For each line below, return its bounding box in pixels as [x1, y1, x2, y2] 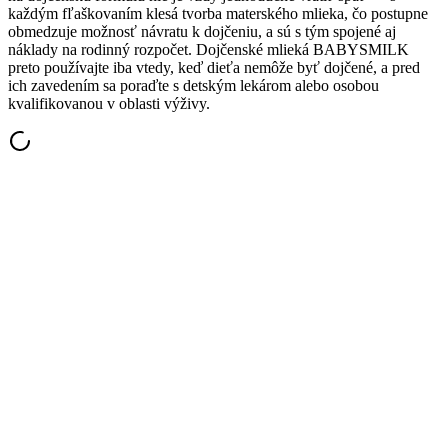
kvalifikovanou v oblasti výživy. [8, 94, 210, 112]
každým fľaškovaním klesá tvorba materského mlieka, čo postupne [8, 4, 428, 22]
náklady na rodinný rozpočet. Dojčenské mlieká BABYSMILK [8, 40, 409, 58]
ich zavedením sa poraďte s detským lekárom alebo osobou [8, 76, 379, 94]
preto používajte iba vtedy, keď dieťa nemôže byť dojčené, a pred [8, 58, 420, 76]
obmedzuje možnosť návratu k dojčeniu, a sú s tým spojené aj [8, 22, 396, 40]
